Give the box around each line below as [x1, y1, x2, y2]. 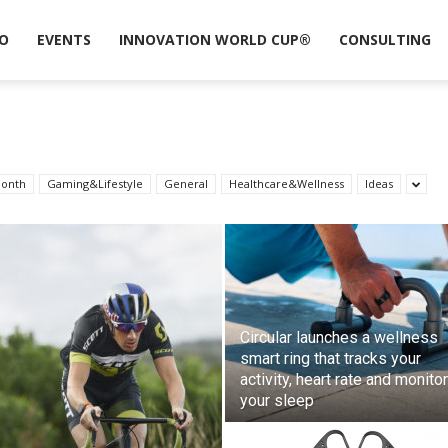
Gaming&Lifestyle [47, 176, 143, 191]
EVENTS [36, 30, 91, 49]
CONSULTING [338, 30, 431, 49]
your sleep [240, 391, 314, 410]
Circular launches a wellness [240, 328, 438, 347]
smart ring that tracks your [240, 349, 421, 368]
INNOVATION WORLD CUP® [118, 30, 311, 49]
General [164, 176, 208, 191]
